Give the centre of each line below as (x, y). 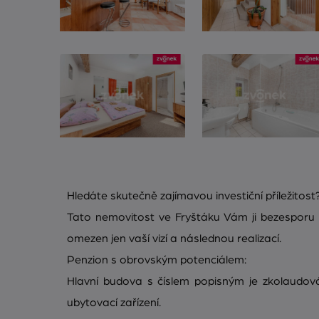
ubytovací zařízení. (114, 302)
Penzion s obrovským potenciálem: (157, 260)
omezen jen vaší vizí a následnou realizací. (174, 238)
